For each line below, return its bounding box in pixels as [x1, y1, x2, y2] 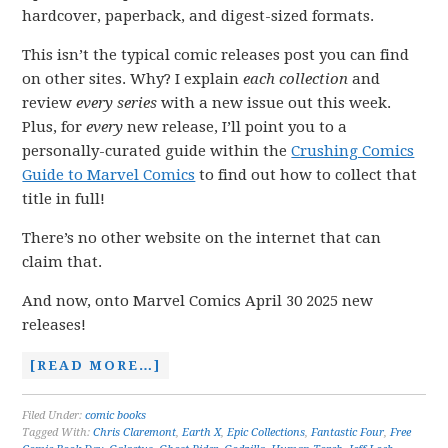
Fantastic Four [311, 426, 385, 439]
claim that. [22, 253, 103, 271]
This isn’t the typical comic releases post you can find [22, 46, 410, 64]
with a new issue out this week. [157, 94, 392, 112]
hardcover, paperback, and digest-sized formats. [22, 7, 375, 25]
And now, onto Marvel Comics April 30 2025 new [22, 292, 374, 310]
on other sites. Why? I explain [22, 70, 244, 88]
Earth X [182, 426, 222, 439]
